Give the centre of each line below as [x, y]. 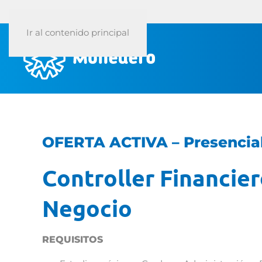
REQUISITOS [73, 240]
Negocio [87, 208]
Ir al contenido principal [78, 32]
